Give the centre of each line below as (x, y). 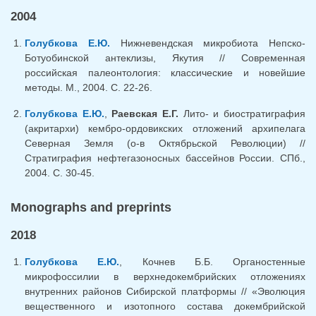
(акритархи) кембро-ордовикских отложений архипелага (165, 128)
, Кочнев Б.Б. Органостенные (212, 261)
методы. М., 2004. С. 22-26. (89, 87)
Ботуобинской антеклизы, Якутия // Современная (165, 57)
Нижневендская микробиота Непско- (207, 43)
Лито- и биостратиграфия (242, 113)
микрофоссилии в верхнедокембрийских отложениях (165, 276)
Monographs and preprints (91, 207)
